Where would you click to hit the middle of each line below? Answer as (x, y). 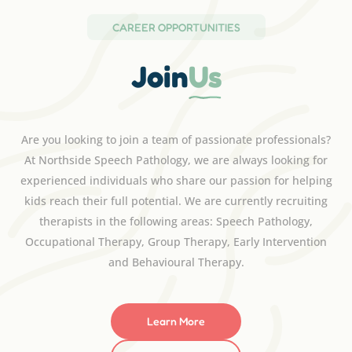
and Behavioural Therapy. (176, 262)
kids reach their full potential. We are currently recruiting (176, 201)
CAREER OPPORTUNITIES (176, 27)
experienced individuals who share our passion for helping (176, 181)
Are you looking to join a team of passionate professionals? (176, 140)
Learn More (176, 321)
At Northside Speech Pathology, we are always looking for (176, 160)
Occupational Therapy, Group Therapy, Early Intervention (176, 242)
